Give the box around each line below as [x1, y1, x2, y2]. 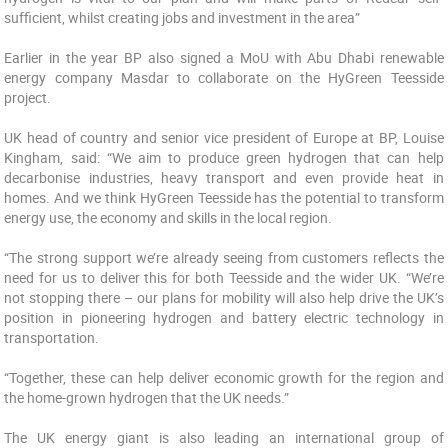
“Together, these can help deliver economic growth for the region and [4, 368, 444, 387]
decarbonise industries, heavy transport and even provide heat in [4, 168, 444, 187]
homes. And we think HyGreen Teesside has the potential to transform [4, 188, 444, 207]
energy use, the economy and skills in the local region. [4, 208, 333, 227]
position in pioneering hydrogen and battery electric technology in [4, 308, 444, 327]
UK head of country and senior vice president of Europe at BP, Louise [4, 128, 444, 147]
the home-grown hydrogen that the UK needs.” [4, 388, 290, 407]
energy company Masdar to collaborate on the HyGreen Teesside [4, 68, 444, 87]
